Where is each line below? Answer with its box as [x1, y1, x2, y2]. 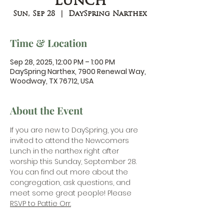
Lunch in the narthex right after [10, 146, 121, 156]
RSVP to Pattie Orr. [10, 198, 71, 208]
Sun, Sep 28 [13, 9, 55, 18]
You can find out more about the [10, 167, 130, 177]
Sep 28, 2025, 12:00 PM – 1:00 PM [10, 57, 115, 67]
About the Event [10, 103, 83, 117]
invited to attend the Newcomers [10, 135, 131, 145]
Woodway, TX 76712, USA [10, 76, 93, 86]
